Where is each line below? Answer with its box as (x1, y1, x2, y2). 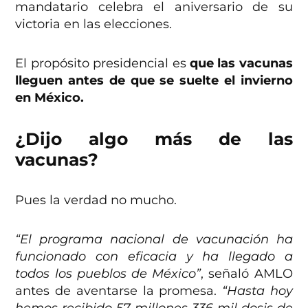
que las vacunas (189, 56, 293, 71)
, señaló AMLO (201, 266, 293, 282)
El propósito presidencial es (15, 56, 190, 71)
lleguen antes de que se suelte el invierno (15, 73, 293, 89)
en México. (15, 90, 88, 106)
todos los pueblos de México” (15, 266, 201, 282)
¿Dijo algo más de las (15, 129, 293, 150)
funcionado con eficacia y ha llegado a (15, 249, 293, 265)
